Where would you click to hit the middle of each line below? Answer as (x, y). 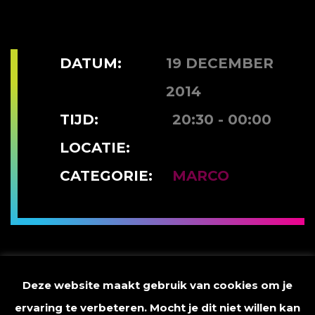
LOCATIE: (95, 148)
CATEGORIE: (106, 176)
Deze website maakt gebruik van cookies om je (157, 285)
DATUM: (91, 64)
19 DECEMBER (219, 64)
